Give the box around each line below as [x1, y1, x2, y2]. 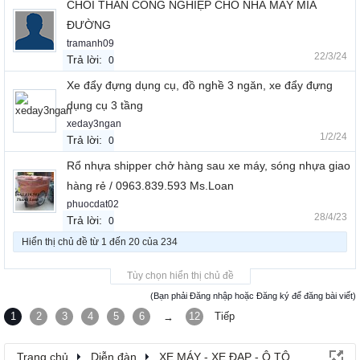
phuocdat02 [67, 198, 119, 211]
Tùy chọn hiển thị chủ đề [126, 270, 234, 282]
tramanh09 [67, 38, 114, 50]
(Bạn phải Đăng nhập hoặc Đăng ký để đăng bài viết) [150, 291, 356, 301]
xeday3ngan [67, 118, 121, 130]
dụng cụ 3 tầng [67, 99, 143, 112]
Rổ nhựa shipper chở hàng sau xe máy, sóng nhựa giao [67, 159, 350, 173]
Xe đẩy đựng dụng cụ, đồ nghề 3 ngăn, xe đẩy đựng [67, 79, 333, 92]
